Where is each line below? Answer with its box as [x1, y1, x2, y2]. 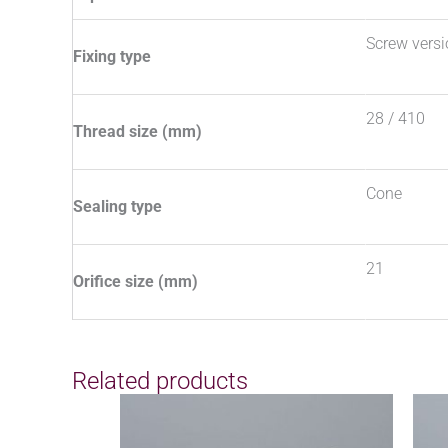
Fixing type [73, 47, 151, 67]
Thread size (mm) [73, 122, 202, 142]
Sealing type [73, 197, 162, 217]
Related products [72, 367, 248, 396]
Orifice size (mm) [73, 272, 198, 292]
